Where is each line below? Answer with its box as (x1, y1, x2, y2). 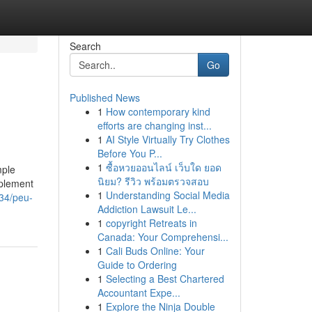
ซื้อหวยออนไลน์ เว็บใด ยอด (105, 160, 221, 174)
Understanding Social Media (105, 188, 230, 202)
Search (69, 39, 101, 53)
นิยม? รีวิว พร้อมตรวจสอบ (97, 174, 209, 188)
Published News (69, 91, 140, 104)
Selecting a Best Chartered (105, 272, 224, 286)
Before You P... (97, 146, 162, 160)
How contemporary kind (105, 104, 210, 118)
